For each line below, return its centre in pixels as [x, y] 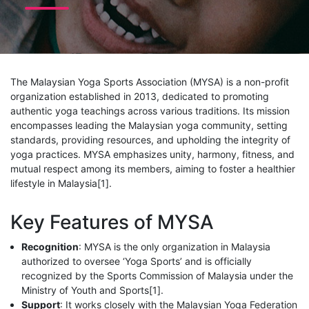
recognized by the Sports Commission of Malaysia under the [157, 276]
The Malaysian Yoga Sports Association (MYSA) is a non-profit [150, 82]
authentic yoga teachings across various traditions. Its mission [150, 111]
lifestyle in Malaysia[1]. [61, 183]
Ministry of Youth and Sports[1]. [92, 290]
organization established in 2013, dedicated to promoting [140, 96]
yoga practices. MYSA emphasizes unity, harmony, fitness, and [152, 154]
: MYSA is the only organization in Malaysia [175, 247]
